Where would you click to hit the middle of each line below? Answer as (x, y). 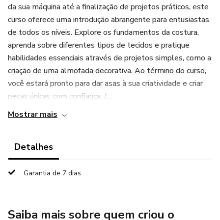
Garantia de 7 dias (52, 173)
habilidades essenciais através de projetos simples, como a (110, 58)
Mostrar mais (33, 114)
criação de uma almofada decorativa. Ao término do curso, (107, 71)
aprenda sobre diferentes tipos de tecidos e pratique (99, 45)
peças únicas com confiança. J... (60, 96)
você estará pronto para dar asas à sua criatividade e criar (105, 83)
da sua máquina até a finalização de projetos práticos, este (108, 7)
